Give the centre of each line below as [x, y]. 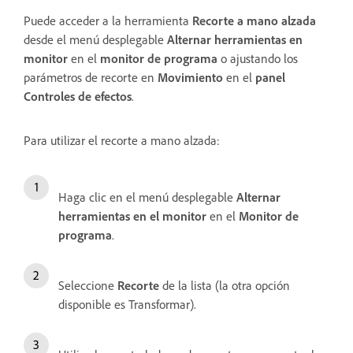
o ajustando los [258, 58]
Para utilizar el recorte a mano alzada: [122, 140]
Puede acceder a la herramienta [108, 20]
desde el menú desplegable [95, 39]
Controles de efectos [78, 96]
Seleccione [88, 285]
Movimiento [190, 77]
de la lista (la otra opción [225, 285]
